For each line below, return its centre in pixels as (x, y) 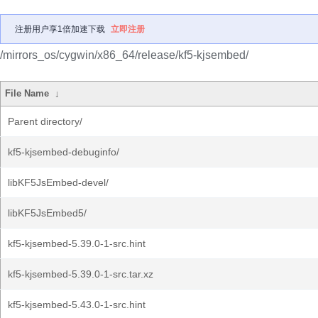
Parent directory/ (45, 121)
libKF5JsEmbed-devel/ (58, 182)
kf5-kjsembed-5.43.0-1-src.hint (77, 305)
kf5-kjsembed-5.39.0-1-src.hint (77, 243)
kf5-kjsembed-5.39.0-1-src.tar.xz (81, 274)
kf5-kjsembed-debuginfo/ (64, 152)
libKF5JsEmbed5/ (47, 213)
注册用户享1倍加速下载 (60, 29)
